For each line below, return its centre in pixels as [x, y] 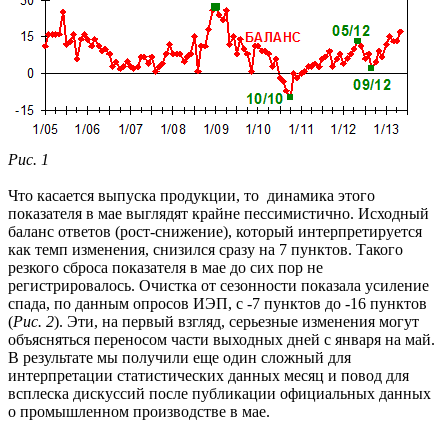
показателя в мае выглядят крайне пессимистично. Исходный [218, 213]
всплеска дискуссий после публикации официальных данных [219, 393]
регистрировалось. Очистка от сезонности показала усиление [218, 285]
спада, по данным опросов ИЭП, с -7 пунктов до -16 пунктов [217, 303]
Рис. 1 [28, 159]
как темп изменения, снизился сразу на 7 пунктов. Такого [205, 249]
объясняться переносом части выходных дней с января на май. [221, 339]
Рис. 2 [33, 321]
